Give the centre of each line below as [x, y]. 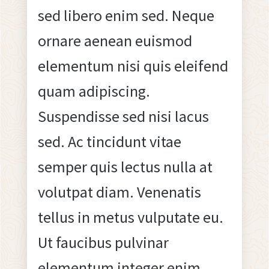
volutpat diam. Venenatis [119, 192]
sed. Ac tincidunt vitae [109, 141]
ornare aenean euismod [115, 40]
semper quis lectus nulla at [125, 166]
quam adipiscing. [94, 91]
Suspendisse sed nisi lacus [123, 116]
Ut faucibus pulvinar [103, 242]
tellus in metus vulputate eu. [130, 217]
